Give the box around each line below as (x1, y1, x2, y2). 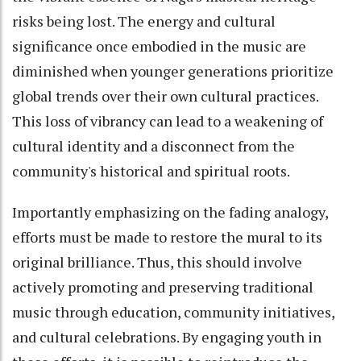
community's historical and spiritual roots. (12, 160, 290, 180)
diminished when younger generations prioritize (12, 60, 334, 81)
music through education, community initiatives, (12, 301, 334, 322)
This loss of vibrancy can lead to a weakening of (12, 110, 323, 131)
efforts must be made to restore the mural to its (12, 226, 322, 247)
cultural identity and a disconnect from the (12, 135, 295, 156)
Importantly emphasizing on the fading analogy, (12, 201, 328, 222)
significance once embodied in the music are (12, 35, 306, 56)
